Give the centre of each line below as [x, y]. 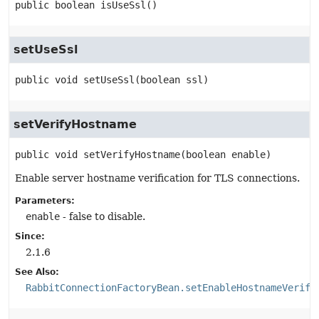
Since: [30, 236]
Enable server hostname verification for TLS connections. [157, 178]
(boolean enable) [226, 155]
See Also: [37, 272]
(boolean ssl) [172, 80]
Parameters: [45, 201]
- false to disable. [103, 216]
